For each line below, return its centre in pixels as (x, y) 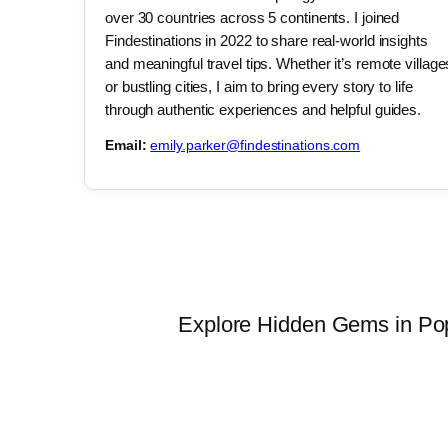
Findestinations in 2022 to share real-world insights (266, 40)
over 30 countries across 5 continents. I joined (252, 17)
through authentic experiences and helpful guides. (263, 109)
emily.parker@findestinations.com (255, 145)
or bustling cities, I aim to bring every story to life (259, 86)
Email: (126, 145)
